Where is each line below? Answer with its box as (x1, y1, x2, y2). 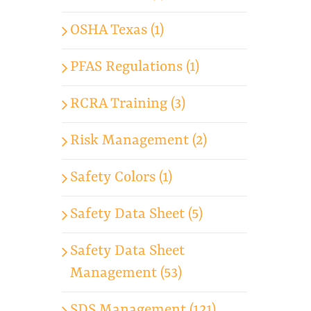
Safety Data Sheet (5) (70, 205, 203, 223)
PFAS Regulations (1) (70, 58, 200, 76)
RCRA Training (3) (70, 95, 186, 112)
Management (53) (70, 264, 183, 282)
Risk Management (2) (70, 132, 208, 149)
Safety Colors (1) (70, 169, 173, 186)
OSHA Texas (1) (70, 22, 165, 39)
